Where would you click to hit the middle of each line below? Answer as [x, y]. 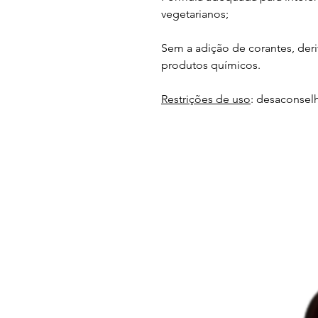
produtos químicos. [211, 65]
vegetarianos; [195, 14]
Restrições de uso [206, 99]
